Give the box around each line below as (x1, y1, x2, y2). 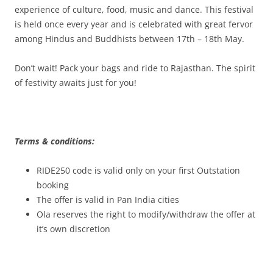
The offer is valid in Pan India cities (37, 194, 179, 205)
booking (37, 179, 69, 191)
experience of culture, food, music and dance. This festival (15, 4, 253, 15)
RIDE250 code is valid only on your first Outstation (37, 165, 240, 176)
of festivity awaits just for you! (15, 77, 136, 88)
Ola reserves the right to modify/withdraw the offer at (37, 208, 255, 220)
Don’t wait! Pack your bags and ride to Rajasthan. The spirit (15, 62, 255, 74)
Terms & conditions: (15, 135, 94, 147)
